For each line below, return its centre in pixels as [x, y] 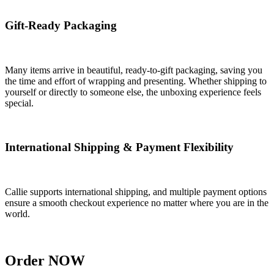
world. [17, 214]
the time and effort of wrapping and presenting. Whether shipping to [136, 81]
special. [19, 103]
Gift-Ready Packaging [61, 25]
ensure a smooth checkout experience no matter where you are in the [137, 203]
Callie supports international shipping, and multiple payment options [136, 192]
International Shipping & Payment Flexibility [119, 147]
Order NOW [45, 260]
